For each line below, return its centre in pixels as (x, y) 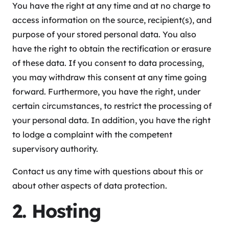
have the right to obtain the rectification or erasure (112, 49)
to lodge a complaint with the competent (92, 135)
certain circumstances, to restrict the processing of (112, 106)
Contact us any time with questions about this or (108, 171)
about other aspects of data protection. (90, 186)
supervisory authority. (55, 149)
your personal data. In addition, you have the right (111, 120)
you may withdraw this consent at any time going (109, 77)
